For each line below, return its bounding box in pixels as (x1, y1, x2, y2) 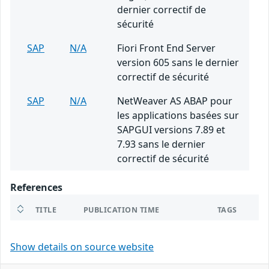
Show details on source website (10, 240, 154, 254)
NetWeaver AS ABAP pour (117, 94, 232, 108)
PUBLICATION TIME (83, 205, 160, 216)
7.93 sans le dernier (117, 138, 205, 151)
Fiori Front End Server (117, 41, 216, 55)
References (10, 181, 62, 195)
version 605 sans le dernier (117, 56, 239, 70)
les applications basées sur (117, 109, 239, 122)
